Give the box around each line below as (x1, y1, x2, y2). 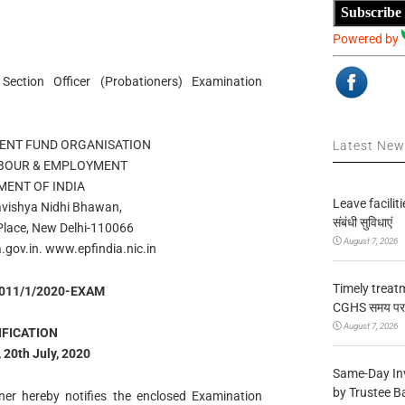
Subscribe (341, 5, 402, 21)
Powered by (333, 31, 402, 46)
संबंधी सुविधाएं (333, 214, 393, 230)
